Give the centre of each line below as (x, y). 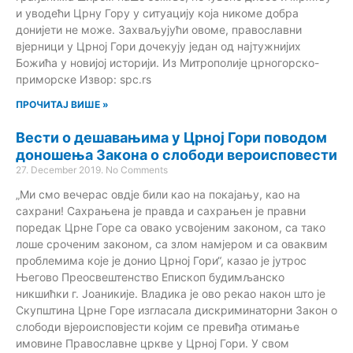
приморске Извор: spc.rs (84, 79)
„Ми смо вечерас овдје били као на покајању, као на (158, 194)
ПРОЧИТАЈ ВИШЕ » (62, 104)
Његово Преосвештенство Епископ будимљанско (150, 277)
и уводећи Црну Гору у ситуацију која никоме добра (157, 13)
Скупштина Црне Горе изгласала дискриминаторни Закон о (176, 310)
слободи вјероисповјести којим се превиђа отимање (158, 326)
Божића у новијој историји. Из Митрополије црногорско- (167, 62)
